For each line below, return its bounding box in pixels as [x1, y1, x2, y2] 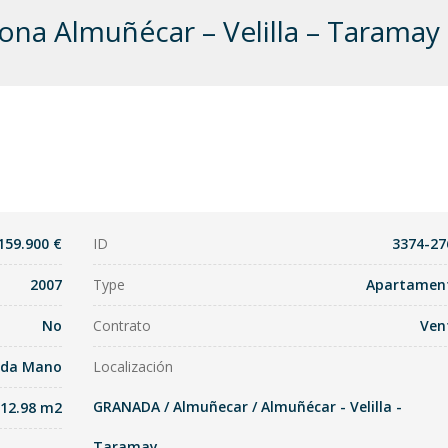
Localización [93, 357, 174, 376]
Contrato [93, 316, 152, 335]
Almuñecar [173, 397, 249, 416]
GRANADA [93, 397, 161, 416]
